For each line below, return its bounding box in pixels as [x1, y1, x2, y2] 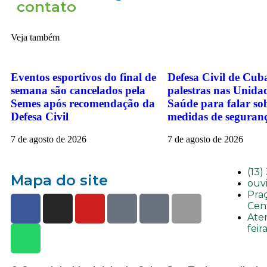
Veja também [11, 32, 60, 42]
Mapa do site [11, 172, 108, 190]
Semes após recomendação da [11, 97, 155, 110]
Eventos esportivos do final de [11, 70, 156, 83]
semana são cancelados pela [11, 83, 145, 97]
